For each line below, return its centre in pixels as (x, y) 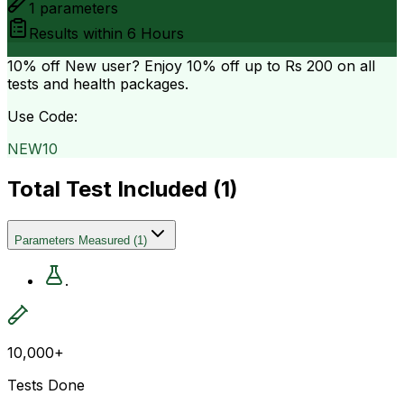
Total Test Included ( (114, 188)
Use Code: (42, 116)
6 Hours (156, 33)
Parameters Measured (72, 240)
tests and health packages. (98, 83)
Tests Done (46, 385)
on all (354, 65)
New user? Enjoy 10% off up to (173, 65)
